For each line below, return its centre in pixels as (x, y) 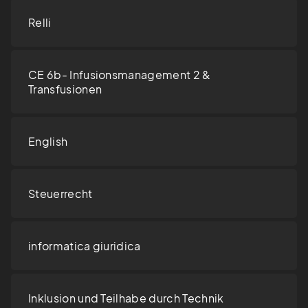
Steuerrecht (60, 194)
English (48, 142)
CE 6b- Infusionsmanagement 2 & (120, 75)
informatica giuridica (85, 246)
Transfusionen (65, 89)
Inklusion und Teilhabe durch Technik (126, 298)
